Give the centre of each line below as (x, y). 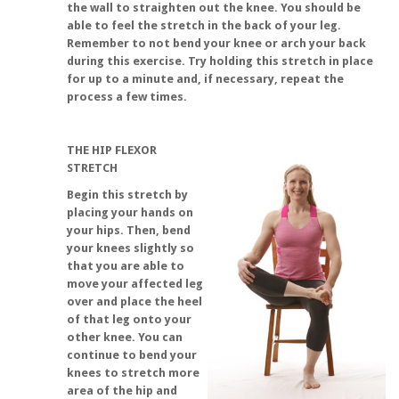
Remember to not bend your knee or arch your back (216, 43)
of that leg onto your (129, 319)
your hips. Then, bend (129, 230)
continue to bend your (132, 355)
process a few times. (127, 97)
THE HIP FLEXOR (112, 150)
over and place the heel (134, 301)
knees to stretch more (133, 373)
